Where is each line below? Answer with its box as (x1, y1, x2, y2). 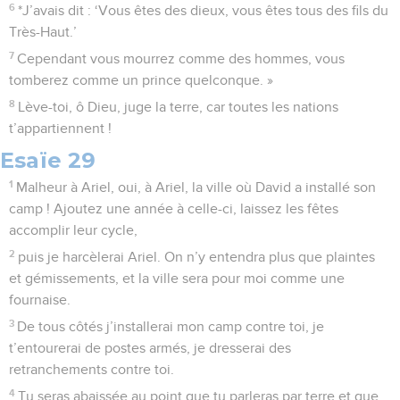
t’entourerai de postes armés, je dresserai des (9, 340, 291, 355)
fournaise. (9, 292, 71, 307)
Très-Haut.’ (9, 24, 77, 39)
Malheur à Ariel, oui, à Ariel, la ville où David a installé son (16, 179, 377, 195)
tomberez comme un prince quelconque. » (9, 72, 273, 87)
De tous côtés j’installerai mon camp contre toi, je (17, 319, 325, 334)
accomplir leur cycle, (9, 222, 137, 237)
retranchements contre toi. (9, 362, 174, 377)
